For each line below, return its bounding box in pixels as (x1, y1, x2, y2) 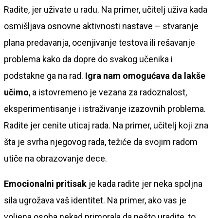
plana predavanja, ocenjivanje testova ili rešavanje (4, 37, 195, 48)
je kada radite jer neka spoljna (87, 178, 202, 189)
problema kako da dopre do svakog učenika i (4, 54, 173, 64)
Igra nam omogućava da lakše (85, 70, 205, 81)
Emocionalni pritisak (4, 178, 87, 189)
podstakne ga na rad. (4, 70, 85, 81)
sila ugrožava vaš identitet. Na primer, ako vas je (4, 195, 186, 205)
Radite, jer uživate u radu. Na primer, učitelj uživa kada (4, 4, 207, 15)
